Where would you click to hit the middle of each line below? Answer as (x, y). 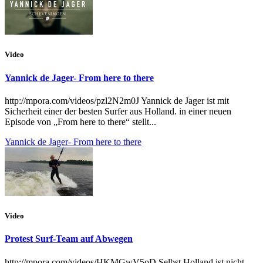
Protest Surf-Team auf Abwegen (69, 239)
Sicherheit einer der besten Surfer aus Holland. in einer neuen (118, 111)
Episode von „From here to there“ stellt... (80, 122)
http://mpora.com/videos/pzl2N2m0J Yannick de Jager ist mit (117, 100)
